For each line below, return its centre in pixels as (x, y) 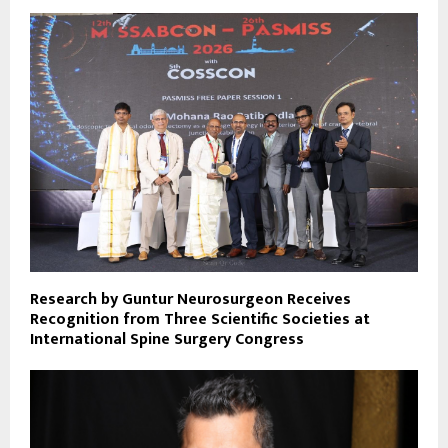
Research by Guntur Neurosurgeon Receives (190, 299)
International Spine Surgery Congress (167, 339)
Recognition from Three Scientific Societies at (200, 319)
